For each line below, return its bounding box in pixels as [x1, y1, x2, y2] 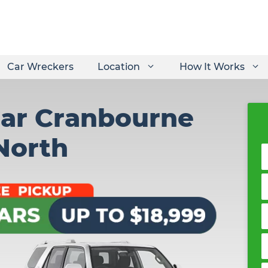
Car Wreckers [7, 61, 74, 72]
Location [98, 61, 140, 72]
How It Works [179, 61, 245, 72]
